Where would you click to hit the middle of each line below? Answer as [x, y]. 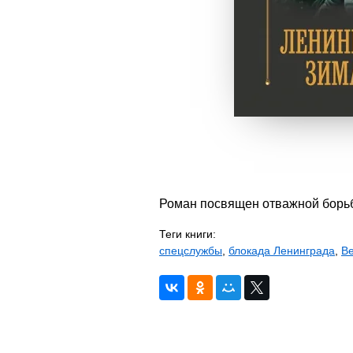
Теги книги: [188, 234]
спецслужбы [191, 251]
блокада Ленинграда [282, 251]
